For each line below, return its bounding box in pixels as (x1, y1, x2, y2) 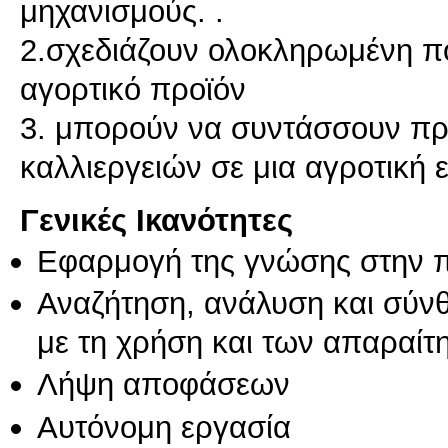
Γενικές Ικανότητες (20, 201, 293, 238)
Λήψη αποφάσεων (37, 366, 290, 403)
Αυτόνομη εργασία (37, 408, 291, 445)
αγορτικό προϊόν (20, 71, 246, 108)
